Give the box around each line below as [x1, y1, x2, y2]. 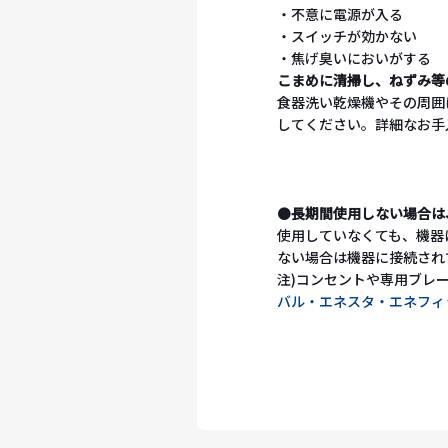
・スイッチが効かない [277, 26, 417, 47]
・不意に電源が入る [277, 4, 403, 25]
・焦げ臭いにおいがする [277, 48, 431, 69]
